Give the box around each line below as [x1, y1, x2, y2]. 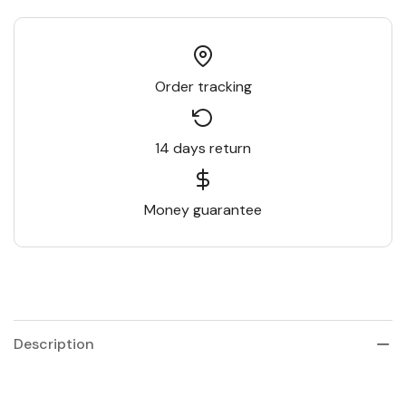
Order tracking [154, 76, 252, 96]
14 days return [155, 138, 251, 158]
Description [14, 333, 94, 353]
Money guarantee [144, 199, 262, 219]
